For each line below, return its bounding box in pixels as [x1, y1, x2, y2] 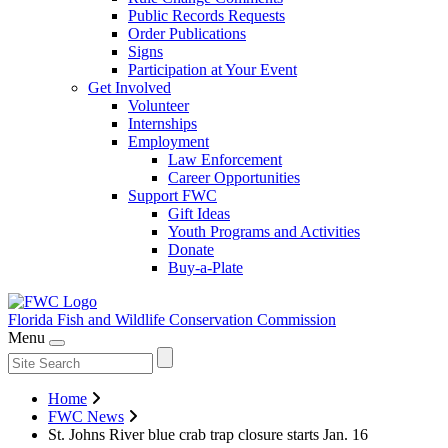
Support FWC [128, 186, 217, 204]
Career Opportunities [168, 168, 300, 186]
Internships [128, 114, 197, 132]
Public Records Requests [128, 6, 285, 24]
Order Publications [128, 24, 246, 42]
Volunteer [128, 96, 189, 114]
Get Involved [88, 78, 171, 96]
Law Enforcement [168, 150, 282, 168]
